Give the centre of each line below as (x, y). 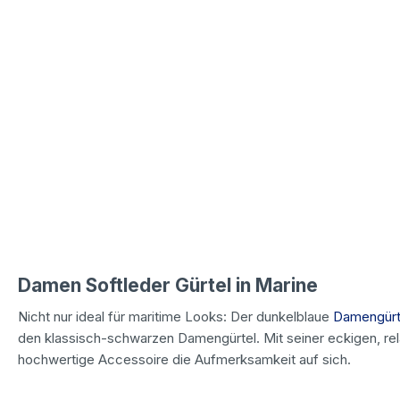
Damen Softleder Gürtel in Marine (168, 285)
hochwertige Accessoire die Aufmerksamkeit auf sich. (184, 359)
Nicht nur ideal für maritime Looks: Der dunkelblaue (175, 316)
